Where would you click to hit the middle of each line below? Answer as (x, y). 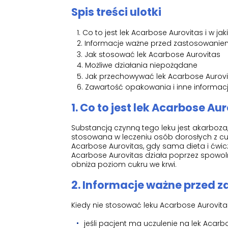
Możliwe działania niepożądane (141, 65)
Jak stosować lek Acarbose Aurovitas (152, 54)
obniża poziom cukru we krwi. (124, 165)
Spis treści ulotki (116, 12)
